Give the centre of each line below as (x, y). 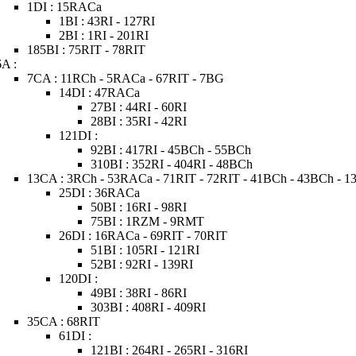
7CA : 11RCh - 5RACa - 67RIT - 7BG (126, 78)
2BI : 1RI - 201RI (104, 35)
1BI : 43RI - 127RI (107, 21)
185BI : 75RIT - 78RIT (87, 50)
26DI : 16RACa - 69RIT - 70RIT (143, 236)
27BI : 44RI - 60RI (139, 107)
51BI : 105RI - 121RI (145, 250)
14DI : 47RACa (100, 93)
